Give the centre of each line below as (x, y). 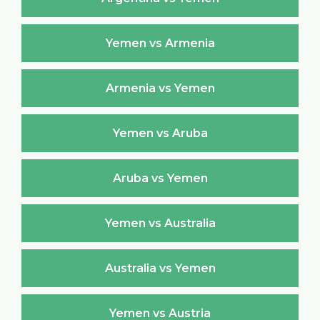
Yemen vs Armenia (160, 43)
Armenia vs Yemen (160, 88)
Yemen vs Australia (160, 223)
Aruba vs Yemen (160, 178)
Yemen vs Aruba (160, 133)
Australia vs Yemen (160, 268)
